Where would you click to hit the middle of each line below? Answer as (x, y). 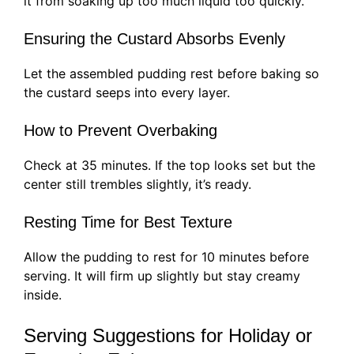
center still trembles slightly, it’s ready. (137, 185)
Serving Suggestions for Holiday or (168, 336)
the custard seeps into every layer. (127, 93)
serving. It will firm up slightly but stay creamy (162, 276)
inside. (43, 295)
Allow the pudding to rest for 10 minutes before (166, 257)
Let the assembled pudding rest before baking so (171, 74)
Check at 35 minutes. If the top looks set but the (169, 166)
